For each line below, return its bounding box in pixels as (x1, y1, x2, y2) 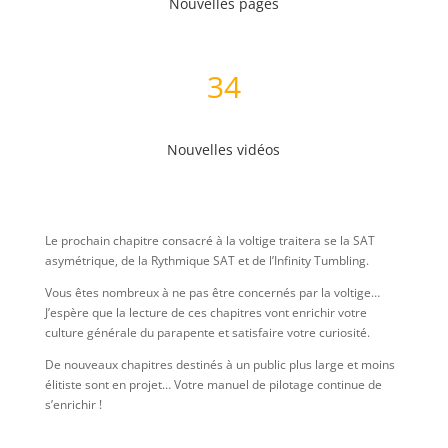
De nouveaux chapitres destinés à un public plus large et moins (44, 356, 395, 374)
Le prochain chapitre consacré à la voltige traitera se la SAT (44, 232, 375, 250)
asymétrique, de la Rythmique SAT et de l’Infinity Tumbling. (44, 252, 372, 270)
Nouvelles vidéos (167, 140, 281, 160)
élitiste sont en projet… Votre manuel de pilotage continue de (44, 376, 382, 394)
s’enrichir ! (44, 396, 102, 414)
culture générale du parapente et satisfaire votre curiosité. (44, 324, 370, 342)
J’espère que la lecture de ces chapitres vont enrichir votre (44, 304, 367, 322)
